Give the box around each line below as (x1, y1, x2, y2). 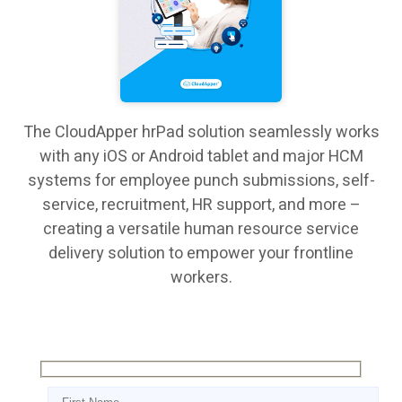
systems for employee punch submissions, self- (27, 168, 375, 193)
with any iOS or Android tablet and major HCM (39, 144, 363, 169)
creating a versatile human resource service (43, 216, 359, 241)
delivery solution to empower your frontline (48, 240, 354, 266)
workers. (170, 265, 232, 290)
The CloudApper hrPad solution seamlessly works (22, 119, 380, 144)
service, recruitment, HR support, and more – (41, 192, 361, 217)
